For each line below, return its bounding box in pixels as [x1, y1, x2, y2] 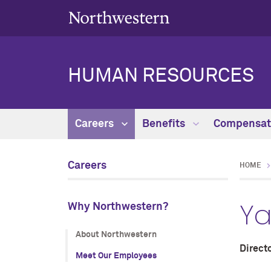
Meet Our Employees [75, 252, 157, 260]
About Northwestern [75, 230, 157, 239]
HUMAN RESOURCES [68, 67, 254, 86]
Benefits [142, 119, 188, 129]
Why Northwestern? [68, 201, 168, 212]
